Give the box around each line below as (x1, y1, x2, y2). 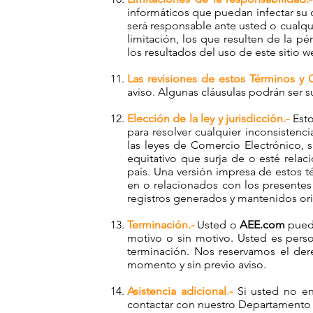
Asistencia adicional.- (127, 284, 233, 298)
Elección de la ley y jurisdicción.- (127, 112, 290, 125)
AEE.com (239, 218, 285, 231)
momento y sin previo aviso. (127, 258, 266, 271)
